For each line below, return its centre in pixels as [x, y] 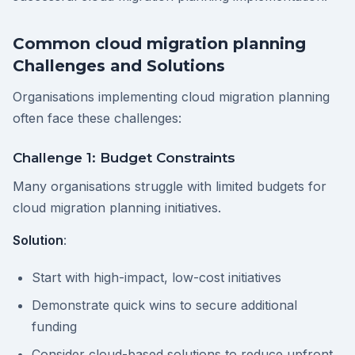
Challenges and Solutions [119, 66]
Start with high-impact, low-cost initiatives [157, 278]
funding [54, 327]
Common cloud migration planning [159, 44]
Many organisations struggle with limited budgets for [170, 187]
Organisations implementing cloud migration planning [171, 97]
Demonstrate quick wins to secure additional [164, 305]
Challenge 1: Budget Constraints [124, 158]
